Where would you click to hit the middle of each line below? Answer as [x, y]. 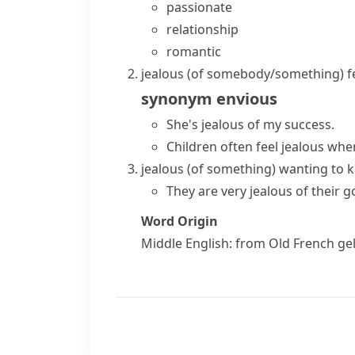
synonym [177, 99]
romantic [194, 52]
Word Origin [179, 221]
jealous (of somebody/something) [242, 74]
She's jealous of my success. [250, 124]
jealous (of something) [208, 169]
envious [247, 99]
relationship [202, 29]
